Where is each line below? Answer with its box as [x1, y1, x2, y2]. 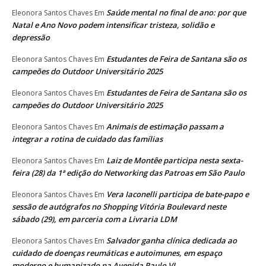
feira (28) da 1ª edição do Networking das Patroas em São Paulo [12, 167, 245, 178]
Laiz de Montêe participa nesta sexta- [106, 154, 243, 166]
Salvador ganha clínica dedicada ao [106, 235, 237, 246]
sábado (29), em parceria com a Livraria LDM [12, 213, 177, 224]
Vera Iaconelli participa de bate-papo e [106, 188, 249, 199]
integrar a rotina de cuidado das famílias [12, 133, 163, 144]
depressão [12, 31, 50, 43]
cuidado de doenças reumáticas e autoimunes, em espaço [12, 247, 222, 258]
